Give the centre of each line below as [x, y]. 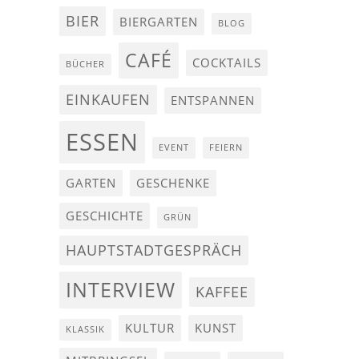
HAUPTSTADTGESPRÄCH [154, 250]
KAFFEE [222, 292]
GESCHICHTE [105, 216]
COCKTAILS [227, 63]
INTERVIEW [121, 290]
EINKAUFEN [108, 99]
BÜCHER [85, 64]
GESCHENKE [173, 183]
